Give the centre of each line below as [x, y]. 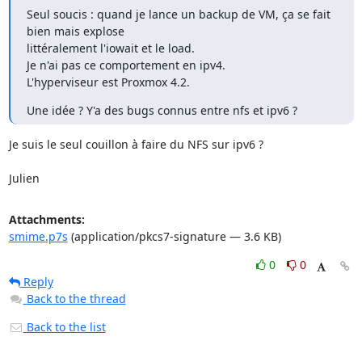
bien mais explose [75, 31]
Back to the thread [76, 299]
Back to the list [64, 327]
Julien [24, 178]
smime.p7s [38, 236]
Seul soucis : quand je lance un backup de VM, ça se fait [178, 14]
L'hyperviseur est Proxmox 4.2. [108, 82]
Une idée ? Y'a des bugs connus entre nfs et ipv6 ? [162, 110]
